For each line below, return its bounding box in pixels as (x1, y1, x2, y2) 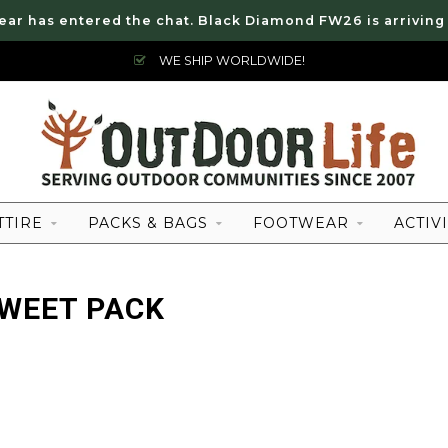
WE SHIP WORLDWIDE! (156, 53, 305, 68)
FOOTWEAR (253, 214, 349, 232)
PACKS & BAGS (88, 214, 208, 232)
